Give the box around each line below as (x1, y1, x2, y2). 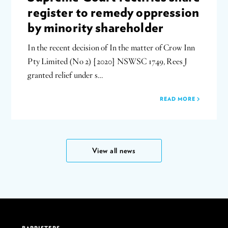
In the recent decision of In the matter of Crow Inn (27, 42, 195, 53)
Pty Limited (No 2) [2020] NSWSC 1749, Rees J (27, 56, 188, 67)
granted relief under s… (27, 70, 103, 80)
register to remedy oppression (27, 4, 199, 19)
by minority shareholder (27, 19, 164, 35)
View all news (92, 146, 136, 155)
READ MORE (159, 95, 197, 102)
